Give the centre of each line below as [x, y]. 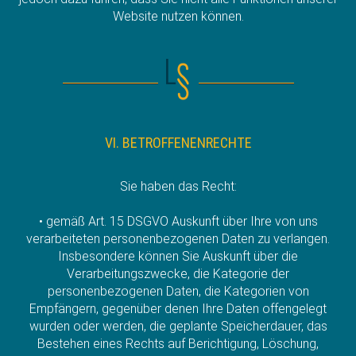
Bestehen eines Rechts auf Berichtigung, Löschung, [178, 343]
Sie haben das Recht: [178, 186]
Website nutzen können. [178, 16]
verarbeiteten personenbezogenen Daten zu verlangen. [178, 238]
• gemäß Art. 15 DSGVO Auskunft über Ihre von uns [178, 221]
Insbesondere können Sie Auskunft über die [178, 256]
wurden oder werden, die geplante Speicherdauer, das [178, 326]
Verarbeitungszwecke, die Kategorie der [178, 273]
